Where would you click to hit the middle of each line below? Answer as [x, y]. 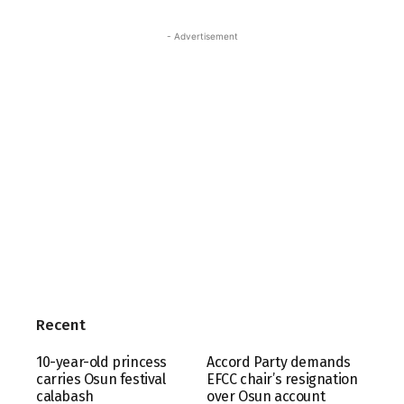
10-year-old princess [101, 362]
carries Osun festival [101, 379]
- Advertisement [202, 36]
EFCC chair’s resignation [282, 379]
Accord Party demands [279, 362]
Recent [61, 325]
